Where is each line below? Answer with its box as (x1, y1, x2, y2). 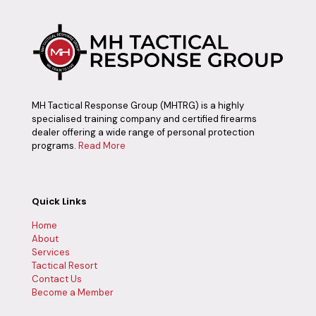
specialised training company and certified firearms (32, 112, 257, 125)
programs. (32, 139, 78, 152)
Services (32, 245, 70, 258)
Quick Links (32, 194, 86, 208)
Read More (78, 139, 126, 152)
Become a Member (32, 286, 114, 298)
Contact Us (32, 272, 82, 285)
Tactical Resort (32, 259, 97, 272)
